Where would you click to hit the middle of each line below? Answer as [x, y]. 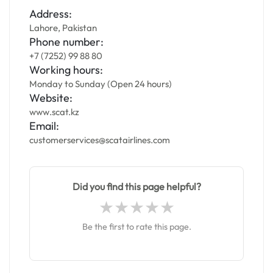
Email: [44, 126]
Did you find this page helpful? [136, 186]
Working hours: [66, 70]
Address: [51, 14]
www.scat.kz [54, 112]
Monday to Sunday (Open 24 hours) [101, 84]
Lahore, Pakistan [63, 28]
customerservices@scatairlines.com [100, 140]
